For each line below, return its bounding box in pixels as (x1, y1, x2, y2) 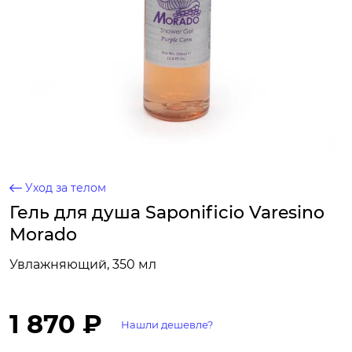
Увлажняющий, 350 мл (9, 257, 156, 272)
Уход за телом (25, 181, 106, 195)
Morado (9, 224, 77, 245)
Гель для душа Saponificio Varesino (9, 202, 324, 223)
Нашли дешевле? (121, 318, 213, 331)
